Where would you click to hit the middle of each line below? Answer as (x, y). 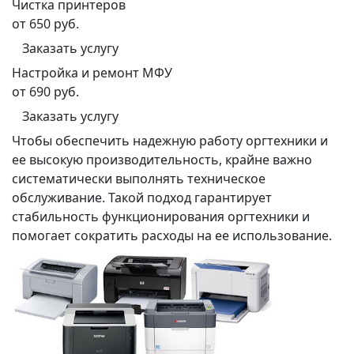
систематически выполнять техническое (139, 178)
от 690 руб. (45, 91)
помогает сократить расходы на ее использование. (172, 235)
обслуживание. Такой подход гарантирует (142, 197)
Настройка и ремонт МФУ (92, 72)
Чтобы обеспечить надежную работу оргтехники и (170, 140)
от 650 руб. (45, 23)
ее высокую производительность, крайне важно (162, 159)
